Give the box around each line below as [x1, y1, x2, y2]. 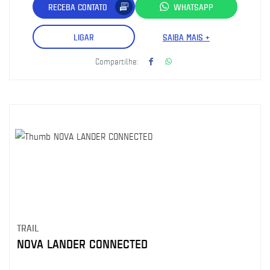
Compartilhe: [95, 55, 139, 66]
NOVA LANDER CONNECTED [17, 236, 148, 252]
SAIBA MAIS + [163, 31, 210, 43]
